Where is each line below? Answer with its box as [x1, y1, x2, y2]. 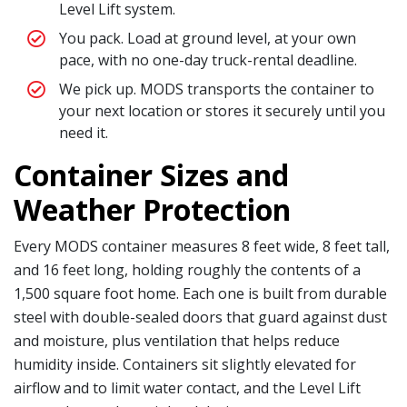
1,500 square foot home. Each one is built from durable [14, 283, 387, 303]
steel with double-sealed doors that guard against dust [14, 306, 387, 327]
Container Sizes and [14, 154, 289, 194]
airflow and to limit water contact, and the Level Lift [14, 377, 361, 398]
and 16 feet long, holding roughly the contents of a [14, 259, 361, 280]
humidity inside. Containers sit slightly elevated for [14, 353, 356, 374]
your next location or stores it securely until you [59, 100, 385, 121]
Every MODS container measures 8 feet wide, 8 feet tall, [14, 235, 390, 256]
